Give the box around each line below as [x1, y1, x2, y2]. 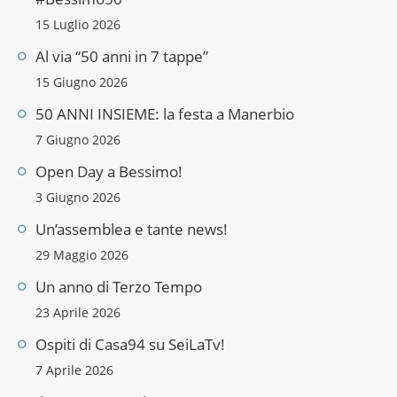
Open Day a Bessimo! [35, 160, 183, 182]
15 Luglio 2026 [35, 15, 121, 33]
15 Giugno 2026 [35, 73, 128, 90]
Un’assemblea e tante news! [35, 218, 228, 239]
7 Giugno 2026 [35, 130, 121, 148]
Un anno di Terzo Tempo [35, 276, 202, 297]
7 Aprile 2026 [35, 361, 113, 378]
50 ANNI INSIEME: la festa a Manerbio [35, 103, 294, 124]
